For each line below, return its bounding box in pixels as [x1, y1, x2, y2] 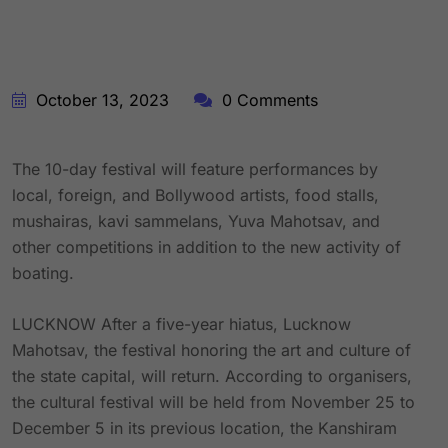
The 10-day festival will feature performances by [12, 159, 378, 179]
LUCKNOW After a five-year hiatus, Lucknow [12, 314, 351, 334]
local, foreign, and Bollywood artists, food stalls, [12, 185, 379, 205]
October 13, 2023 [31, 90, 169, 110]
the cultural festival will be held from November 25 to [12, 392, 415, 412]
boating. [12, 263, 74, 283]
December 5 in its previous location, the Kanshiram [12, 418, 397, 438]
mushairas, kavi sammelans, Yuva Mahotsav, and [12, 211, 380, 231]
